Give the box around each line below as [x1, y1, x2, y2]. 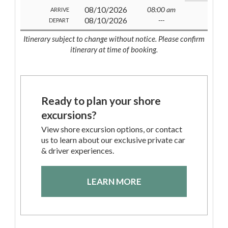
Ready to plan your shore [41, 94, 161, 107]
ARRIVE [50, 6, 69, 13]
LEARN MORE [87, 176, 141, 187]
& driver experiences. [41, 146, 114, 156]
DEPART [48, 17, 69, 24]
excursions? [41, 108, 97, 122]
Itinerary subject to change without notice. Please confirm [23, 34, 205, 44]
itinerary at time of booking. [70, 45, 158, 54]
